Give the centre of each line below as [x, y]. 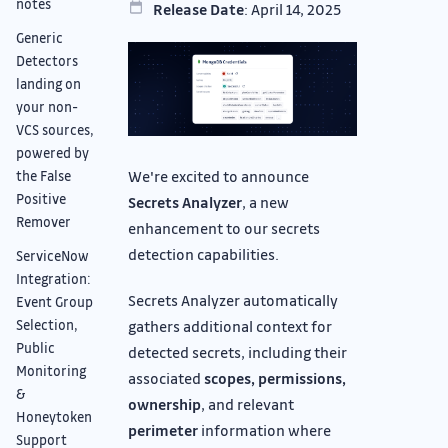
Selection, [47, 325]
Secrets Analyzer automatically [233, 299]
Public [35, 348]
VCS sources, [55, 130]
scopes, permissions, [275, 377]
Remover [43, 222]
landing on [48, 84]
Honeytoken [54, 417]
